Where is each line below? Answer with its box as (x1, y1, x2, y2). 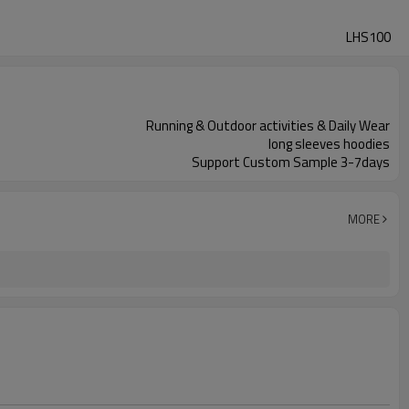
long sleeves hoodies (268, 133, 390, 154)
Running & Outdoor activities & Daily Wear (146, 115, 390, 136)
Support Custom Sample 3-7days (192, 152, 390, 173)
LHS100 (346, 26, 391, 47)
